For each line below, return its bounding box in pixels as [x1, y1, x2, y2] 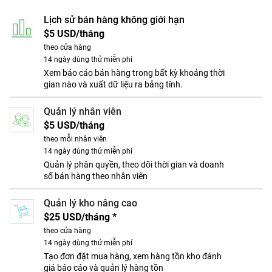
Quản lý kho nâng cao [44, 197, 137, 209]
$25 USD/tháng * [44, 211, 117, 223]
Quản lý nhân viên [44, 106, 121, 117]
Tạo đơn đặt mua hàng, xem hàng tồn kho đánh [44, 251, 222, 261]
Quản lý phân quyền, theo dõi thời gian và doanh [44, 160, 224, 169]
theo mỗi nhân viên [44, 135, 107, 143]
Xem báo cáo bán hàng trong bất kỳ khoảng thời [44, 68, 225, 78]
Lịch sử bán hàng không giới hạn [44, 14, 185, 25]
